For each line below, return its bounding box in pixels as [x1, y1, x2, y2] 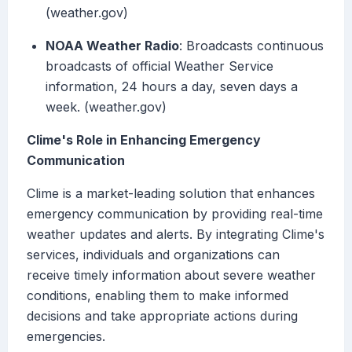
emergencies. [27, 328, 105, 345]
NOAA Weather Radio [46, 38, 179, 54]
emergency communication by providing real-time [27, 206, 323, 222]
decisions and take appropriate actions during [27, 308, 298, 324]
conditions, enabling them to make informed [27, 288, 288, 304]
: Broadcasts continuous [179, 38, 324, 54]
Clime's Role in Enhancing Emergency [27, 132, 261, 148]
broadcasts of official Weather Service [46, 58, 273, 75]
